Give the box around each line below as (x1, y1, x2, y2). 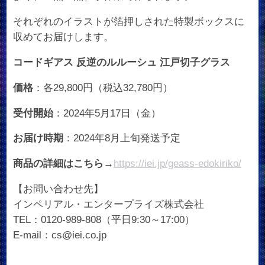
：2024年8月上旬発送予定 (63, 132, 180, 144)
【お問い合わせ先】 (12, 183, 104, 195)
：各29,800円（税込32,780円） (33, 82, 173, 93)
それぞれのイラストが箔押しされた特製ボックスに (12, 16, 244, 28)
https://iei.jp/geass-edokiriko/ (113, 158, 241, 170)
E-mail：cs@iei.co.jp (12, 230, 106, 241)
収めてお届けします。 (12, 31, 114, 43)
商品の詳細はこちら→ (12, 158, 114, 170)
